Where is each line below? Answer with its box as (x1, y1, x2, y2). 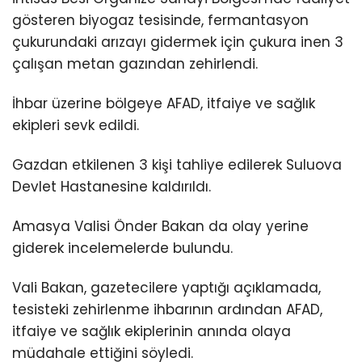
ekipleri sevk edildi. (12, 116, 139, 136)
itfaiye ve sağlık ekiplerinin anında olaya (12, 322, 291, 342)
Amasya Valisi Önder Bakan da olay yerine (12, 217, 309, 237)
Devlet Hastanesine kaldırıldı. (12, 177, 211, 197)
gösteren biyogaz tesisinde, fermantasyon (12, 11, 309, 31)
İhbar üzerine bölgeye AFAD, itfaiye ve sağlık (12, 94, 315, 114)
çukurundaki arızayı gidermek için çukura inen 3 (12, 32, 343, 53)
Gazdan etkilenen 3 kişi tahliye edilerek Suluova (12, 155, 342, 175)
